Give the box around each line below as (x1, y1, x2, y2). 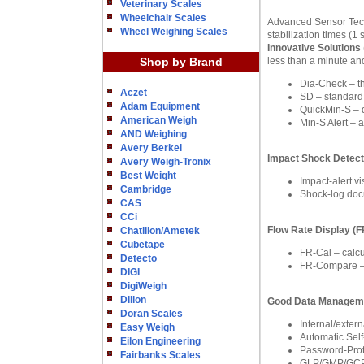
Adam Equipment (120, 101, 200, 112)
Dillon (120, 294, 146, 305)
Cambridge (120, 184, 171, 195)
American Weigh (120, 115, 197, 126)
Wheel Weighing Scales (120, 26, 227, 37)
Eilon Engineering (120, 336, 201, 347)
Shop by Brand (140, 55, 223, 68)
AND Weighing (120, 128, 187, 140)
